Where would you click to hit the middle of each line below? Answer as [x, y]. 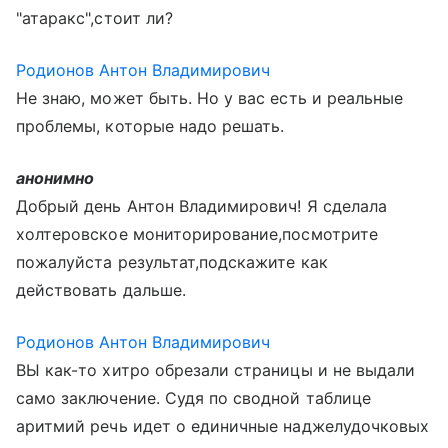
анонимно [55, 178]
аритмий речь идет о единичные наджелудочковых [223, 426]
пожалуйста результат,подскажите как [172, 262]
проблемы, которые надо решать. [150, 126]
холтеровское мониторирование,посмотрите [197, 234]
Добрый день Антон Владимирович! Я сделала [201, 206]
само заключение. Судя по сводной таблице [193, 398]
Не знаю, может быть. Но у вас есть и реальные [210, 98]
